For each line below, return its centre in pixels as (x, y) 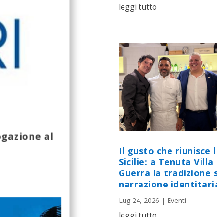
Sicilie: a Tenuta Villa (166, 162)
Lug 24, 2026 (139, 200)
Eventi (177, 200)
